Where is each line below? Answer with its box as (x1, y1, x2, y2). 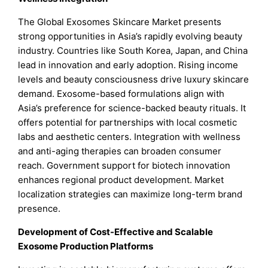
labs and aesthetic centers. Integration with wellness (18, 130, 241, 142)
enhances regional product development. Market (18, 173, 224, 185)
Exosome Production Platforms (18, 240, 154, 252)
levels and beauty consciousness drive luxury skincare (18, 73, 249, 85)
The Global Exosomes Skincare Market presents (18, 16, 222, 28)
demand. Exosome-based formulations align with (18, 87, 225, 99)
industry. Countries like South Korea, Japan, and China (18, 44, 248, 56)
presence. (18, 202, 61, 214)
